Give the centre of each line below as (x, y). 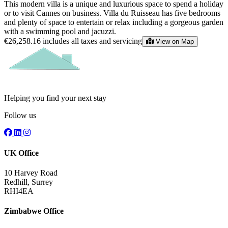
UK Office (21, 153)
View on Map (175, 42)
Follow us (20, 116)
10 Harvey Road (31, 173)
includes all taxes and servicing (92, 41)
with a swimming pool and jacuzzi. (60, 32)
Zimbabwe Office (34, 211)
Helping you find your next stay (55, 98)
